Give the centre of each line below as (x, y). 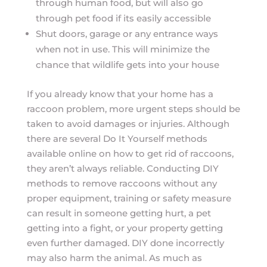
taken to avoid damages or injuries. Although (128, 124)
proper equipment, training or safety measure (129, 198)
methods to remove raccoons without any (122, 183)
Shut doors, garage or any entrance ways (127, 34)
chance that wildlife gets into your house (127, 65)
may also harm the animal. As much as (114, 258)
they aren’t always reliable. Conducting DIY (122, 168)
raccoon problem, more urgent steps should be (133, 109)
